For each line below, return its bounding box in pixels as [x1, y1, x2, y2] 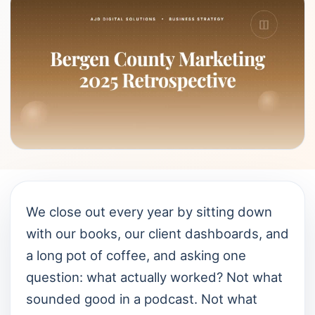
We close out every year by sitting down [26, 204, 272, 219]
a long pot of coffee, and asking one [26, 247, 246, 263]
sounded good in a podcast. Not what [26, 291, 257, 307]
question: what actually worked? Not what [26, 269, 283, 285]
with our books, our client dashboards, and [26, 226, 289, 241]
